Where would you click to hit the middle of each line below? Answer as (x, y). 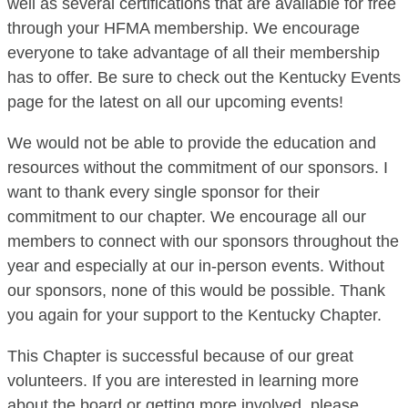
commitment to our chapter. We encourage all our (187, 217)
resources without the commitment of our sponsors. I (198, 168)
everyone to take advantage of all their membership (194, 53)
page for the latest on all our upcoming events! (175, 102)
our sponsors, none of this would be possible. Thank (196, 291)
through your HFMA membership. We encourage (184, 29)
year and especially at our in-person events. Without (196, 266)
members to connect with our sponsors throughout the (203, 242)
